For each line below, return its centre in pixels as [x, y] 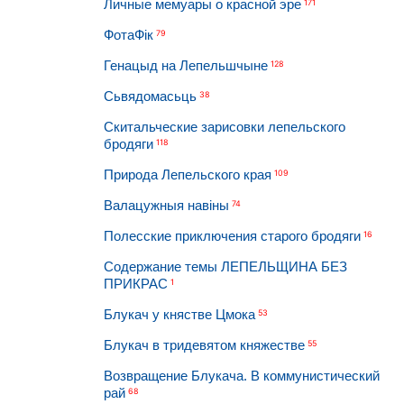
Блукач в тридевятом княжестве [204, 345]
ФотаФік [128, 35]
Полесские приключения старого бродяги [232, 236]
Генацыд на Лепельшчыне [185, 65]
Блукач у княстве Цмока [179, 314]
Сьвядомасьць [150, 96]
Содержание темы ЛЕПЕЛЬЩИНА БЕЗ [225, 266]
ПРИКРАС [135, 284]
